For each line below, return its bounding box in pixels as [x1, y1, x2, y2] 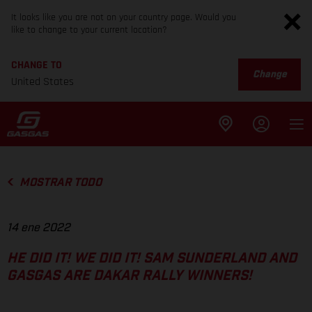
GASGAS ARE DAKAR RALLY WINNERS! [7, 269, 252, 283]
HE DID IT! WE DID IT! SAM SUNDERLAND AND [7, 251, 297, 266]
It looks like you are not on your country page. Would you [11, 11, 236, 24]
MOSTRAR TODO [19, 177, 102, 188]
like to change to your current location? [11, 24, 167, 36]
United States [11, 75, 74, 89]
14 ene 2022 [7, 222, 70, 234]
